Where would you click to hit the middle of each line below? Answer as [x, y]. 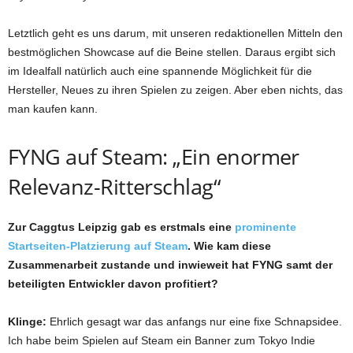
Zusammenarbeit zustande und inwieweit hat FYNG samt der [170, 265]
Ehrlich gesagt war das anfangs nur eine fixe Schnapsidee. [194, 322]
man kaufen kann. [53, 109]
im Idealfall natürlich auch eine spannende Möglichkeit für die [160, 71]
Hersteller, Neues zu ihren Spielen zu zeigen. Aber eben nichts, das [175, 90]
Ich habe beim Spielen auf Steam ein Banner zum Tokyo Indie [162, 341]
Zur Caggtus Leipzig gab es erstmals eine [121, 227]
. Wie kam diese [229, 246]
